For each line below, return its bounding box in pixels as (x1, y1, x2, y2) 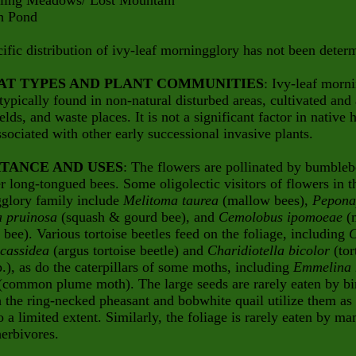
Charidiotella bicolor (207, 242, 334, 258)
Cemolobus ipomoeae (219, 209, 346, 225)
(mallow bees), (222, 192, 312, 208)
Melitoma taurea (123, 192, 222, 208)
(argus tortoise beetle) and (53, 242, 207, 258)
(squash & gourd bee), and (61, 209, 219, 225)
